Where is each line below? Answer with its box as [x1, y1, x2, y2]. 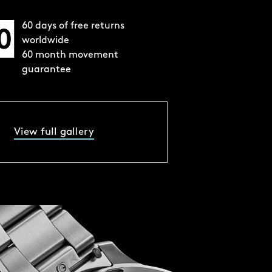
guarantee [21, 65, 71, 75]
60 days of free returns [21, 21, 124, 31]
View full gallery [13, 127, 94, 137]
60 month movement [21, 50, 118, 60]
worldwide [21, 36, 69, 46]
